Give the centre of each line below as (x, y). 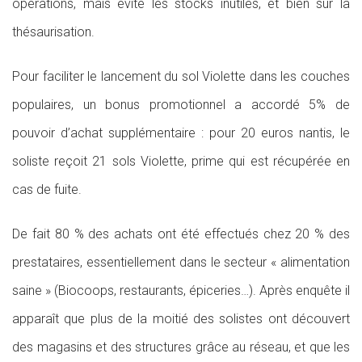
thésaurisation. (53, 32)
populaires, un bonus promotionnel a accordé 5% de (181, 105)
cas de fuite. (47, 189)
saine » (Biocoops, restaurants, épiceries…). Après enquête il (181, 290)
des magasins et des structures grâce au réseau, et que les (181, 347)
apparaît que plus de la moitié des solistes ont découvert (181, 319)
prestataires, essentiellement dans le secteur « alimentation (181, 262)
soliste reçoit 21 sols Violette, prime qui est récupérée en (181, 161)
